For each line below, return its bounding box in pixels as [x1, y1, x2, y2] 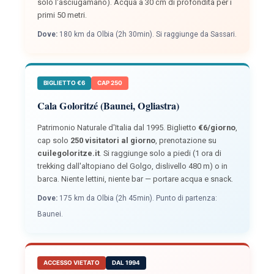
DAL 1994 [111, 259, 140, 267]
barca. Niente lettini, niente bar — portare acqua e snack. [37, 174, 233, 184]
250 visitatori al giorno [70, 136, 155, 146]
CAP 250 [97, 80, 122, 87]
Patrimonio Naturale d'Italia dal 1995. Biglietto [37, 123, 198, 133]
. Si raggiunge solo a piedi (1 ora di [99, 149, 221, 158]
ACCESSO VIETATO [43, 259, 100, 267]
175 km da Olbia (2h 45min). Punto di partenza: [57, 194, 217, 203]
